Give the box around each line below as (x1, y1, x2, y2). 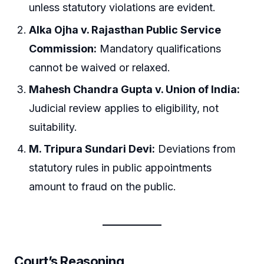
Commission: (29, 42, 97, 55)
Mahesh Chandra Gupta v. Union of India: (29, 82, 240, 95)
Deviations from (155, 143, 236, 156)
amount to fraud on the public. (29, 180, 177, 193)
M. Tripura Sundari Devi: (29, 143, 156, 156)
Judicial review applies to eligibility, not (29, 101, 219, 114)
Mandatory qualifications (97, 42, 222, 55)
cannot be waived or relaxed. (29, 61, 171, 74)
